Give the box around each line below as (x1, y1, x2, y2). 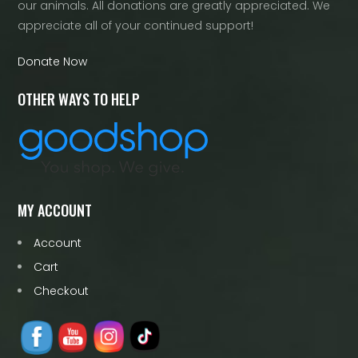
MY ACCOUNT (18, 200, 93, 221)
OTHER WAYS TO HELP (18, 89, 141, 109)
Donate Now (18, 54, 88, 70)
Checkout (34, 283, 89, 299)
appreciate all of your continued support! (18, 18, 254, 34)
